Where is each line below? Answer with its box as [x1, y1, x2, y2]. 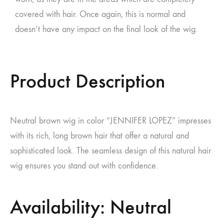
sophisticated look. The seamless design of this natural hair [10, 145, 211, 156]
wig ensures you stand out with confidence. [10, 160, 158, 171]
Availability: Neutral [10, 194, 171, 219]
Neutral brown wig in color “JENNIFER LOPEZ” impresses [10, 115, 211, 126]
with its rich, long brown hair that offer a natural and [10, 130, 189, 141]
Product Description [10, 69, 165, 93]
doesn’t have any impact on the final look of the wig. [15, 24, 197, 35]
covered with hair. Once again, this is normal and [15, 9, 185, 20]
